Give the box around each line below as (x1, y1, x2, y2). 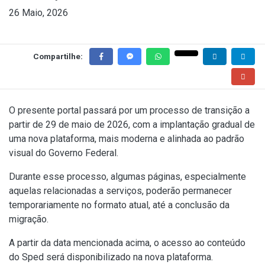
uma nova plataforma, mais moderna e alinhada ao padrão (9, 133, 244, 145)
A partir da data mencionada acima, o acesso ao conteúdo (9, 237, 245, 249)
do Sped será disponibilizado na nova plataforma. (9, 251, 213, 263)
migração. (9, 214, 49, 225)
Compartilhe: (33, 51, 83, 62)
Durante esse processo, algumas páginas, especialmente (9, 171, 246, 183)
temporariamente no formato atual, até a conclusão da (9, 199, 230, 211)
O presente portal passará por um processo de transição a (9, 105, 250, 117)
